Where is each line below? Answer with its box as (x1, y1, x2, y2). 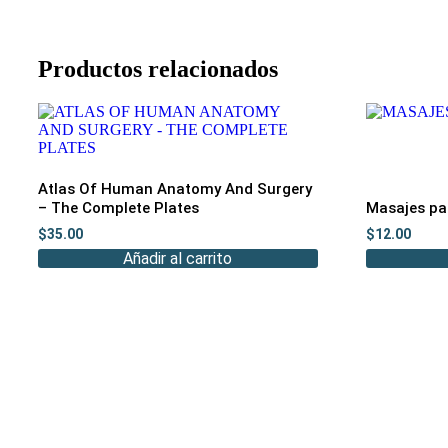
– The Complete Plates (38, 199, 199, 218)
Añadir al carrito (123, 248, 233, 268)
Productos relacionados (38, 55, 278, 82)
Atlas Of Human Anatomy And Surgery (38, 180, 312, 199)
